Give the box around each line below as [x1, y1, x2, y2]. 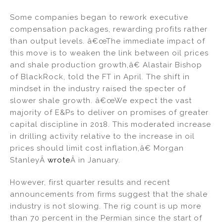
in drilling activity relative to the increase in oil [10, 132, 195, 141]
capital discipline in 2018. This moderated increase [10, 120, 211, 129]
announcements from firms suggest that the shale [10, 189, 208, 199]
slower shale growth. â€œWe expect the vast [10, 96, 192, 106]
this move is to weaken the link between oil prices [10, 49, 209, 58]
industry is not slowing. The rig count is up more [10, 201, 201, 211]
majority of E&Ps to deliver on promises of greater [10, 108, 209, 117]
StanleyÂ [10, 156, 48, 165]
